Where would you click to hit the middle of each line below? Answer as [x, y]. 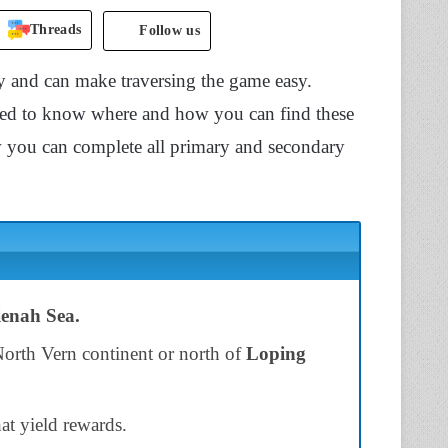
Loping [273, 353]
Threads [56, 29]
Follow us [169, 30]
